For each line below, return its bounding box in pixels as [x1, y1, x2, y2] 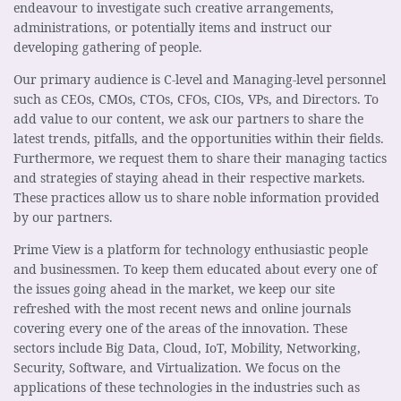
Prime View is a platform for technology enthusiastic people [13, 240, 368, 258]
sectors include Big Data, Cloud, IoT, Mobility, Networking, [13, 338, 361, 356]
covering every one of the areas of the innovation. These [13, 319, 347, 337]
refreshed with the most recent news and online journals [13, 299, 351, 317]
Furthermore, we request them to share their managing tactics [13, 149, 387, 166]
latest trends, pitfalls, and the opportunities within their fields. [13, 129, 384, 147]
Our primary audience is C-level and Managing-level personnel [13, 70, 386, 88]
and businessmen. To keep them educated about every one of [13, 260, 377, 277]
